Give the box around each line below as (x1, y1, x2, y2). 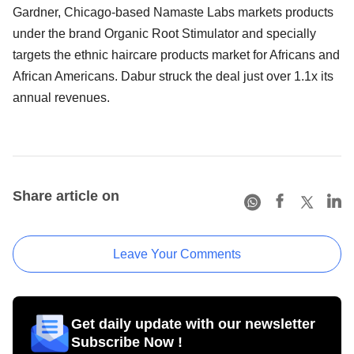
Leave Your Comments (113, 247, 241, 261)
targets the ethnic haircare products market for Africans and (13, 47, 340, 62)
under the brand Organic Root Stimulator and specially (13, 26, 316, 40)
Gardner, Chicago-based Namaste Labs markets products (13, 5, 333, 19)
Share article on (13, 187, 119, 204)
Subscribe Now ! (71, 333, 183, 350)
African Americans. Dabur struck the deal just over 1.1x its (13, 69, 333, 83)
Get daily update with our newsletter (71, 315, 315, 332)
